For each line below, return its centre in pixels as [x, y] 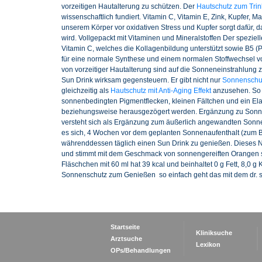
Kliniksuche [214, 232]
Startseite [125, 227]
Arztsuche [126, 238]
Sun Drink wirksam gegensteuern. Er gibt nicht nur [142, 80]
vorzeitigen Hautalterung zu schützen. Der [129, 7]
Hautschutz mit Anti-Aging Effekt [161, 91]
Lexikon [208, 244]
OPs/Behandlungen [141, 250]
